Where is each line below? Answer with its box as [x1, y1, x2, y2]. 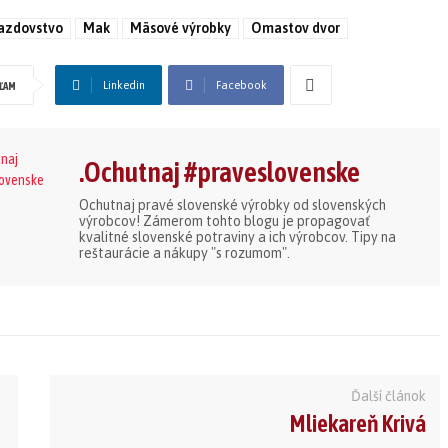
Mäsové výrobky [130, 20, 231, 37]
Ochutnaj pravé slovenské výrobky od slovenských [79, 197, 386, 214]
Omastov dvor [251, 20, 340, 37]
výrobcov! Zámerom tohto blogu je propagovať [79, 213, 370, 230]
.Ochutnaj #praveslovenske [79, 156, 360, 189]
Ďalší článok [350, 388, 426, 404]
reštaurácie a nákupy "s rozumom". [79, 245, 290, 262]
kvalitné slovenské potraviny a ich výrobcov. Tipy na [79, 229, 396, 246]
